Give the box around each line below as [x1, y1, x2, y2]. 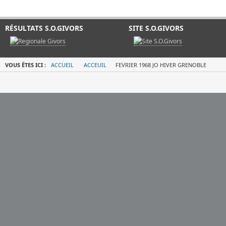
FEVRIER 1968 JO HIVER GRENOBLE [114, 61, 206, 69]
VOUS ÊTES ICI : [5, 61, 47, 69]
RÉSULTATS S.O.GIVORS [5, 23, 83, 33]
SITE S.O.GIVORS [129, 23, 184, 33]
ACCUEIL [51, 61, 74, 69]
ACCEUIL [84, 61, 106, 69]
